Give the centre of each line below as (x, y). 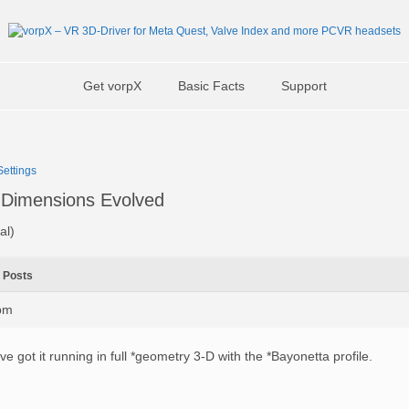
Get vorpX (112, 86)
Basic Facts (211, 86)
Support (304, 86)
